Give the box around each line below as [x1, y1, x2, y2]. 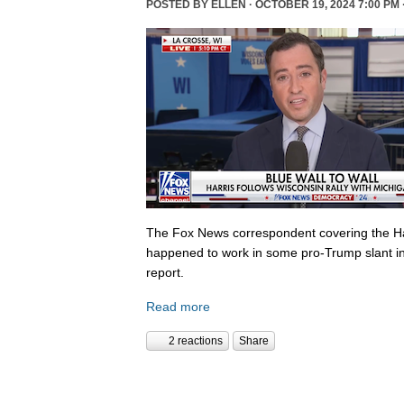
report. [146, 265, 184, 280]
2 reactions [169, 335, 223, 348]
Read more [146, 298, 210, 314]
